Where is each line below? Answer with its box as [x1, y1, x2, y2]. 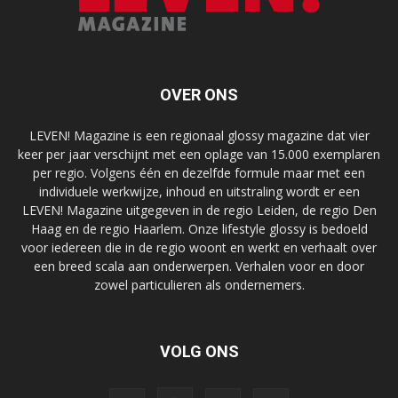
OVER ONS [160, 84, 238, 104]
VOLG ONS [159, 341, 239, 361]
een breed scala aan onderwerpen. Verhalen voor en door [34, 257, 364, 275]
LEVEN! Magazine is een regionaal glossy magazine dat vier [28, 126, 370, 144]
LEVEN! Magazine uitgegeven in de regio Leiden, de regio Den [21, 201, 377, 219]
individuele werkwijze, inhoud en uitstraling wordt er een [38, 182, 360, 200]
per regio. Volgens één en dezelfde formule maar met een [33, 163, 365, 181]
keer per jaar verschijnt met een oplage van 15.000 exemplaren [18, 145, 380, 163]
